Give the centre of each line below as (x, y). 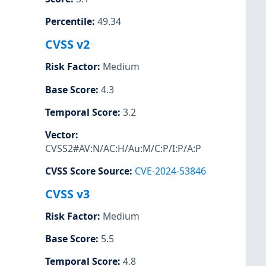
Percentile (69, 22)
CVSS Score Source (87, 171)
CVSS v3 (67, 194)
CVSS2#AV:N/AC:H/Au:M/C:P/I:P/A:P (123, 148)
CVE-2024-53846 (170, 171)
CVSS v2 (67, 45)
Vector (60, 134)
